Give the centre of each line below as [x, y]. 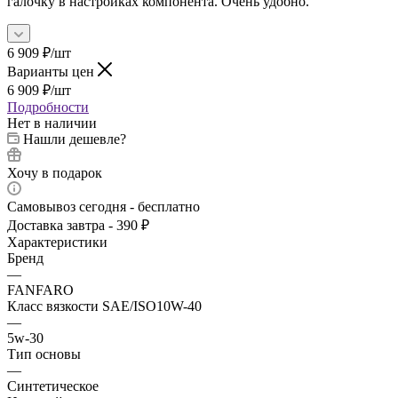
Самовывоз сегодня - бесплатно [103, 206]
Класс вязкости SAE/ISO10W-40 [104, 306]
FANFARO [40, 290]
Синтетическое [53, 386]
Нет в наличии [52, 123]
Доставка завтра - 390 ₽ [78, 225]
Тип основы [44, 354]
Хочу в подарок [55, 172]
